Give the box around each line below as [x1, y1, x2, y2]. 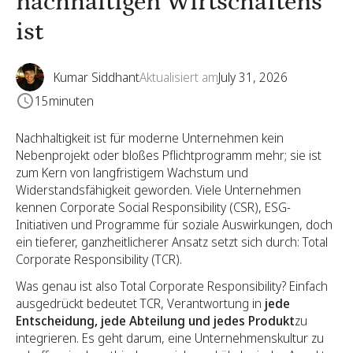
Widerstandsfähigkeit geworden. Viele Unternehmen [16, 181, 301, 199]
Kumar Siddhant [54, 69, 139, 86]
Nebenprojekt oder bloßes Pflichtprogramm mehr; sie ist [16, 147, 321, 164]
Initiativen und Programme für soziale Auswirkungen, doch [16, 216, 333, 233]
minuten [49, 92, 94, 110]
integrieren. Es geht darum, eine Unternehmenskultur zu [16, 329, 324, 347]
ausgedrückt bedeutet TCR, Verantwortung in [16, 295, 265, 312]
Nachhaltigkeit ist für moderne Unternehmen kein [16, 129, 284, 147]
